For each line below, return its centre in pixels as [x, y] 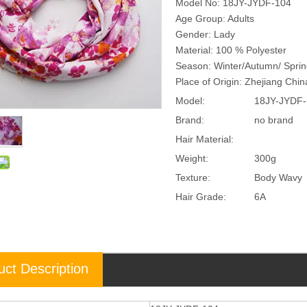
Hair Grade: [201, 196]
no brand [274, 120]
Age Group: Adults [215, 18]
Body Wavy [278, 177]
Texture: [193, 177]
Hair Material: [205, 139]
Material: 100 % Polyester [231, 50]
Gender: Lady [205, 34]
